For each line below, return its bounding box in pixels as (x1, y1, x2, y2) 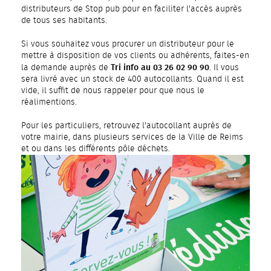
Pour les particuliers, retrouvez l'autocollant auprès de (21, 122, 232, 130)
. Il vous (209, 64, 239, 72)
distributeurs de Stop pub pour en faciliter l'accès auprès (21, 5, 242, 13)
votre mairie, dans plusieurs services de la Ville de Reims (21, 133, 243, 142)
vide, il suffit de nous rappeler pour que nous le (21, 87, 204, 95)
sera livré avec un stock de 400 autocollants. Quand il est (21, 75, 244, 83)
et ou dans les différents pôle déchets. (21, 145, 170, 153)
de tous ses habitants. (21, 16, 107, 25)
